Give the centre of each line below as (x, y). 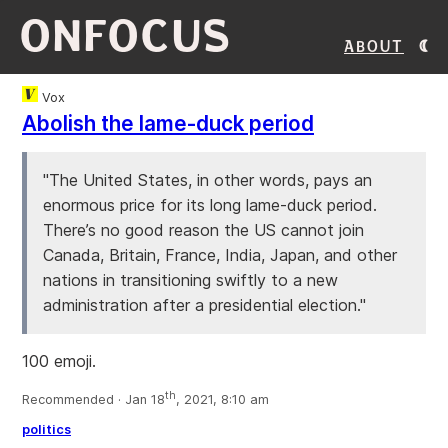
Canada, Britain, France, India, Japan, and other (220, 255)
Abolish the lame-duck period (168, 123)
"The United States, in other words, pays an (207, 180)
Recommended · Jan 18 (93, 400)
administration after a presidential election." (204, 305)
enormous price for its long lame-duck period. (210, 205)
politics (46, 430)
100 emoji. (59, 361)
